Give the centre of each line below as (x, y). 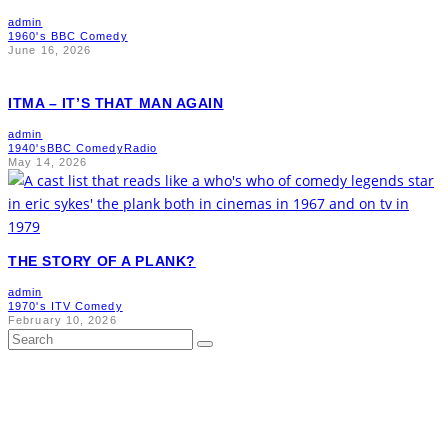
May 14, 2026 (48, 162)
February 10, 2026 (62, 320)
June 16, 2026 (50, 50)
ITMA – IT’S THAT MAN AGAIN (116, 103)
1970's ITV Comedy (65, 306)
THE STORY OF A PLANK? (102, 261)
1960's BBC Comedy (68, 36)
